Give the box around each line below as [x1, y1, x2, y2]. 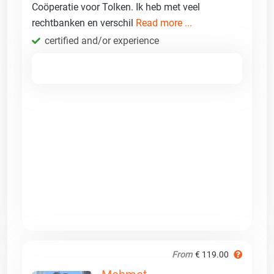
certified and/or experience [45, 34, 159, 46]
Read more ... [136, 17, 192, 29]
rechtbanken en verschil [32, 17, 136, 29]
